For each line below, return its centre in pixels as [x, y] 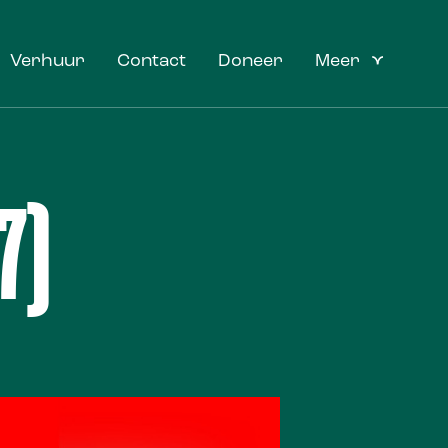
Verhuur [47, 61]
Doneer [250, 61]
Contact [151, 61]
